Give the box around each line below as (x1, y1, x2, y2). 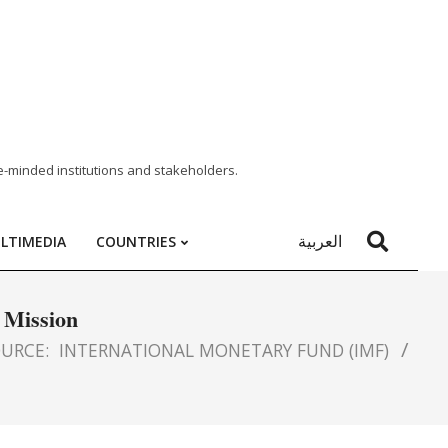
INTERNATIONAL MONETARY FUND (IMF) (58, 338, 389, 363)
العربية (298, 229, 342, 252)
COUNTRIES (96, 232, 176, 251)
